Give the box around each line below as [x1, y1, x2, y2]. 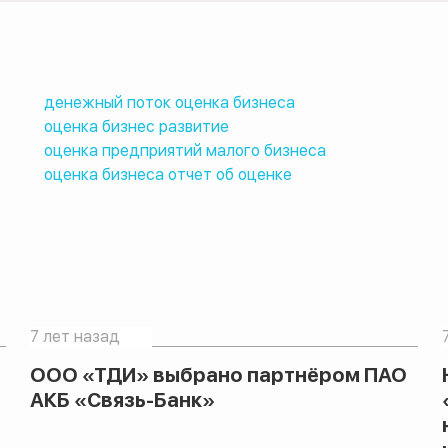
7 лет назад [30, 326, 121, 346]
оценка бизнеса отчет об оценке [43, 164, 292, 184]
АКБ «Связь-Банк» [30, 387, 216, 412]
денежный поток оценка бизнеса [43, 92, 295, 112]
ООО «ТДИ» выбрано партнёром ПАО [30, 362, 408, 387]
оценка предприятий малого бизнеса [43, 140, 326, 160]
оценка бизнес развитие [43, 116, 229, 136]
